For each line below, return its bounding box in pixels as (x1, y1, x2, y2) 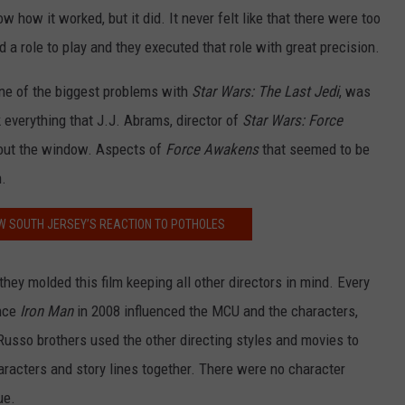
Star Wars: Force (242, 111, 343, 130)
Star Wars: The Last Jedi (192, 82, 339, 101)
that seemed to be (259, 140, 370, 159)
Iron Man (20, 302, 73, 321)
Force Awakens (165, 140, 259, 159)
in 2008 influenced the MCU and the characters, (73, 302, 358, 321)
